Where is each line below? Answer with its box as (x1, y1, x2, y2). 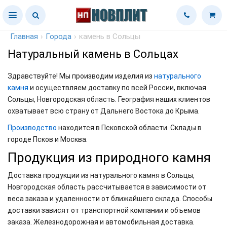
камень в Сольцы (79, 32, 140, 41)
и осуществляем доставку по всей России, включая (28, 84, 206, 92)
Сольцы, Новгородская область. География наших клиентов (8, 95, 210, 103)
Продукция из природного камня (8, 150, 211, 165)
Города (46, 32, 71, 41)
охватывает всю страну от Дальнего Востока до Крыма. (8, 107, 200, 115)
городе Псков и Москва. (8, 135, 88, 143)
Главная (10, 32, 38, 41)
